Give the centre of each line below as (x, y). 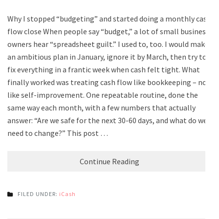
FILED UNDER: (38, 194)
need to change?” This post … (58, 133)
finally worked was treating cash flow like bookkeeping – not (109, 82)
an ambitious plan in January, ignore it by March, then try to (107, 56)
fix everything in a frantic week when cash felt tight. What (104, 69)
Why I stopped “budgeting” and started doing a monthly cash (109, 18)
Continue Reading (109, 161)
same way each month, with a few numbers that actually (101, 107)
